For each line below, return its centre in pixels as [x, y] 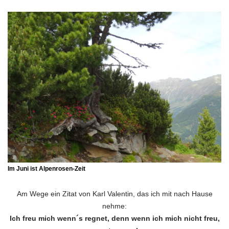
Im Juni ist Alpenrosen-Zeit [47, 168]
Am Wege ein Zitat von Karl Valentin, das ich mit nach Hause [114, 193]
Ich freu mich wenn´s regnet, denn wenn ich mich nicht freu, [114, 218]
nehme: [114, 206]
